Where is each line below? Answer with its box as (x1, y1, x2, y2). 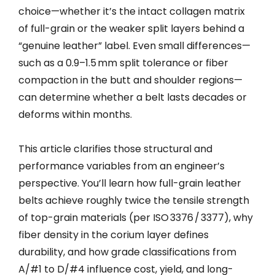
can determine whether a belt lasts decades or (18, 90, 247, 104)
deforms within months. (18, 107, 132, 122)
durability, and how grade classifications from (18, 245, 236, 259)
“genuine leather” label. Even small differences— (18, 39, 250, 53)
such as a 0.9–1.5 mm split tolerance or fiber (18, 56, 228, 70)
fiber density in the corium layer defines (18, 228, 209, 242)
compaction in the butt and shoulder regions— (18, 73, 242, 87)
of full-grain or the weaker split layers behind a (18, 21, 244, 36)
